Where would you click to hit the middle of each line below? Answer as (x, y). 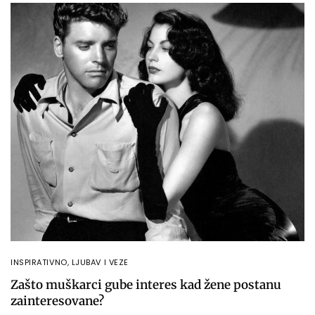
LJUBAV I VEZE (100, 262)
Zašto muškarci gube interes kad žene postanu (146, 284)
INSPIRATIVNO (39, 262)
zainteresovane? (57, 301)
